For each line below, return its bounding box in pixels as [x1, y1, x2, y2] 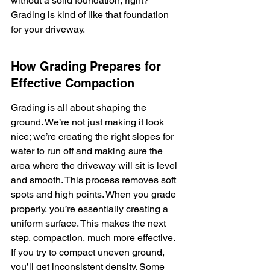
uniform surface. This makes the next [11, 218, 168, 229]
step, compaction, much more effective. [11, 232, 177, 243]
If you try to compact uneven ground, [11, 246, 167, 258]
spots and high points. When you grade [11, 189, 178, 200]
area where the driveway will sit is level [11, 160, 180, 171]
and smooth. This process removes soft [11, 174, 178, 186]
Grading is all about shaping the [11, 102, 149, 113]
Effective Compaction [11, 76, 134, 90]
